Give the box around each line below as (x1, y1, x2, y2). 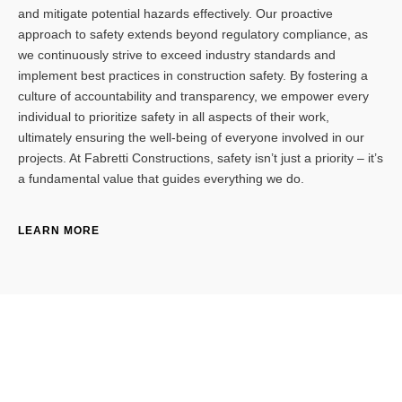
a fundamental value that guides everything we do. (18, 171, 304, 187)
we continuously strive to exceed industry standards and (18, 48, 336, 63)
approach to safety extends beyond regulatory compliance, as (18, 27, 368, 42)
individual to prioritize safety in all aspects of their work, (18, 109, 329, 125)
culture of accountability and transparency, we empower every (18, 89, 369, 104)
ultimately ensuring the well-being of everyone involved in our (18, 130, 364, 145)
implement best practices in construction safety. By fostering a (18, 68, 368, 83)
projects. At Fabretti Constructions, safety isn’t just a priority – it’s (18, 151, 383, 166)
